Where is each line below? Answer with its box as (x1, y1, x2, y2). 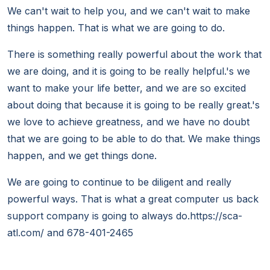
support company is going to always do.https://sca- (7, 210, 242, 222)
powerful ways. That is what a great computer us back (7, 193, 259, 206)
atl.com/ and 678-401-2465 (7, 227, 133, 239)
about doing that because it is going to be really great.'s (7, 99, 260, 111)
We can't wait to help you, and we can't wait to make (7, 5, 250, 17)
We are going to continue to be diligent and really (7, 176, 231, 189)
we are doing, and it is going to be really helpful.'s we (7, 65, 250, 78)
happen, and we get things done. (7, 149, 157, 162)
